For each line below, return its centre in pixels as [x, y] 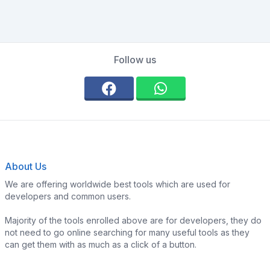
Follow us [135, 60]
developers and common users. [68, 196]
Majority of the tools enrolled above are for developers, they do [133, 220]
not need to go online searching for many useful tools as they [127, 232]
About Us [26, 166]
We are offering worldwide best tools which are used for [118, 184]
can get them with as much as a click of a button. [101, 244]
